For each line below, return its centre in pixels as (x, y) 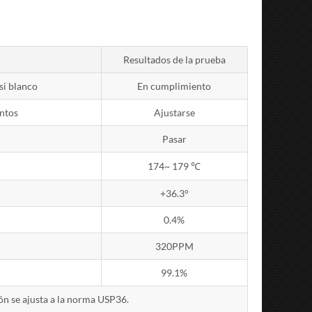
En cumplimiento (174, 86)
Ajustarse (174, 112)
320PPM (174, 246)
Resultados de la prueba (174, 60)
